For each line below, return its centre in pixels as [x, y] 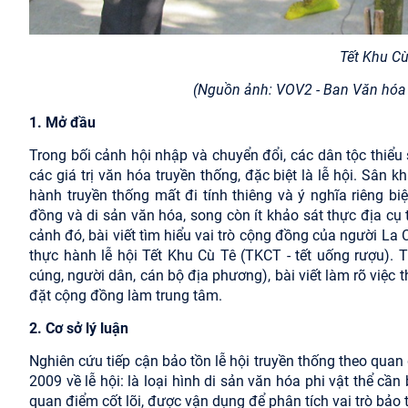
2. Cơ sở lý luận [79, 328]
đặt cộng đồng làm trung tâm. [126, 295]
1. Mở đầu [62, 122]
